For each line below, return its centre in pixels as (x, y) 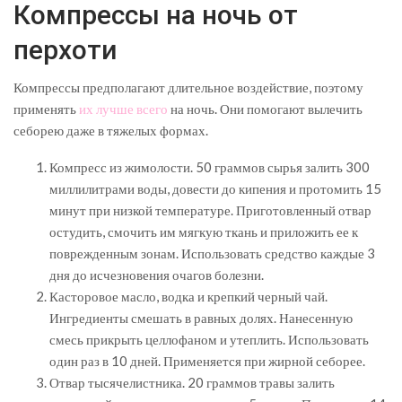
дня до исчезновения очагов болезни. (157, 274)
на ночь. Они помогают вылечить (265, 108)
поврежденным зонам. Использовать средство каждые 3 (212, 253)
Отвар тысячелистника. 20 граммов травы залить (192, 382)
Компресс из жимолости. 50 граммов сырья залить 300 (210, 166)
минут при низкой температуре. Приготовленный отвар (210, 210)
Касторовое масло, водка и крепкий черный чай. (188, 296)
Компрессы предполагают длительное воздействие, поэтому (188, 87)
